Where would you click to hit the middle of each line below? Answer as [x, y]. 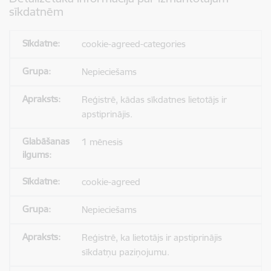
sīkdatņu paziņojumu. [125, 252]
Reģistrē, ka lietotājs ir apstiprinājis [152, 237]
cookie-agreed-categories [133, 44]
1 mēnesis [102, 142]
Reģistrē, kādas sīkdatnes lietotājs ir [154, 100]
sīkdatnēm [36, 11]
